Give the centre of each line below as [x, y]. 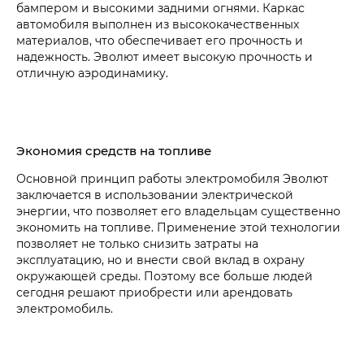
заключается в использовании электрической [155, 195]
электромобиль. [65, 309]
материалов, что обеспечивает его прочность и [160, 41]
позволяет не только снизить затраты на [137, 244]
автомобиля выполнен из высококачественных [158, 24]
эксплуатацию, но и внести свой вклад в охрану [160, 260]
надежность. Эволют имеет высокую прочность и [165, 57]
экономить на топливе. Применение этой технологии [178, 227]
